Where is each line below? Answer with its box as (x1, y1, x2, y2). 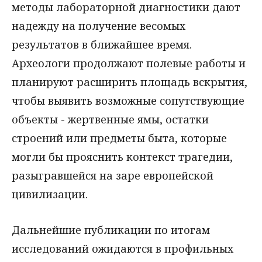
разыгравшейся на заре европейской (12, 168, 213, 182)
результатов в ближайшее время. (12, 37, 192, 51)
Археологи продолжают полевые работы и (12, 56, 246, 70)
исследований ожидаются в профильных (12, 241, 233, 256)
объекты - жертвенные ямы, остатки (12, 112, 209, 126)
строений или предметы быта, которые (12, 130, 227, 145)
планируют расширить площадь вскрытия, (12, 74, 247, 89)
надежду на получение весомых (12, 18, 185, 33)
